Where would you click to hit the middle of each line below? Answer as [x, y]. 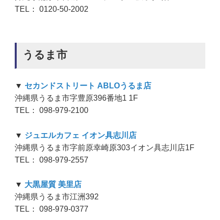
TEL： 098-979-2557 [52, 160]
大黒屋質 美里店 [52, 185]
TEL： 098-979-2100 [52, 110]
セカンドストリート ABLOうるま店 [87, 86]
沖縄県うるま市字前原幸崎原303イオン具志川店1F [105, 147]
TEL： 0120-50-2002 [52, 9]
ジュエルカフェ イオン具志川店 [80, 135]
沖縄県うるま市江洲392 [57, 197]
